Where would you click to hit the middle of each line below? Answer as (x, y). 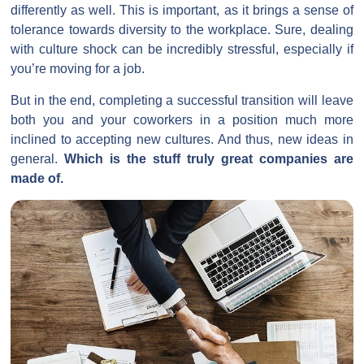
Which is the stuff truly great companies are (209, 158)
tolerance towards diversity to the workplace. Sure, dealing (182, 30)
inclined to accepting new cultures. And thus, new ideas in (182, 139)
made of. (37, 178)
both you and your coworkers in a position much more (182, 119)
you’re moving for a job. (78, 69)
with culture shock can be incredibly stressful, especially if (182, 50)
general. (38, 158)
